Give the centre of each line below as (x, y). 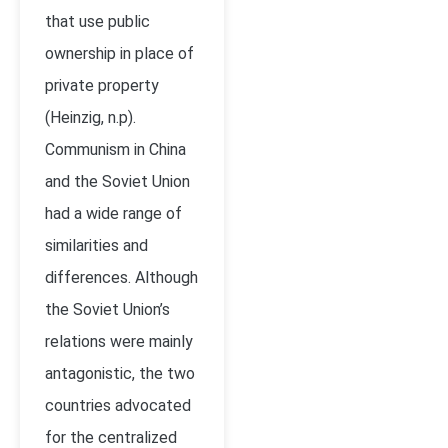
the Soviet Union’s (107, 309)
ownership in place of (119, 53)
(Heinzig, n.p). (90, 117)
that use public (97, 21)
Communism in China (115, 149)
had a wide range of (113, 213)
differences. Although (121, 277)
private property (102, 85)
